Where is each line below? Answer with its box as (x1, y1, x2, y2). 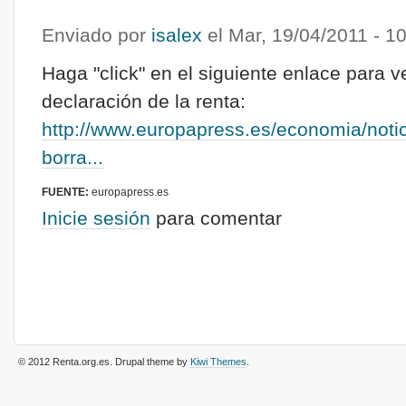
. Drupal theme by (110, 356, 190, 367)
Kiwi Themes (190, 356, 246, 367)
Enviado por (42, 24, 151, 45)
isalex (151, 24, 202, 45)
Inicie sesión (42, 208, 150, 228)
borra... (42, 147, 103, 168)
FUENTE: (42, 186, 92, 198)
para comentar (150, 208, 282, 228)
